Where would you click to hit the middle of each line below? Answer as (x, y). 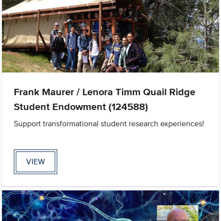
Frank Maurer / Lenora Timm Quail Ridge (105, 92)
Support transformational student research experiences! (109, 123)
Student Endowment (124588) (81, 106)
